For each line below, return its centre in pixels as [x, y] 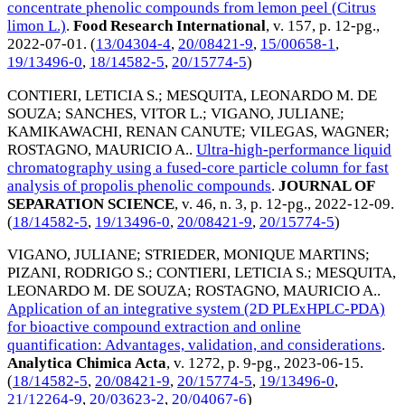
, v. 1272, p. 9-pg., [225, 363]
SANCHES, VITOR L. [134, 113]
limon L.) [37, 25]
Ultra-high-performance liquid [294, 149]
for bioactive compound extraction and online [154, 327]
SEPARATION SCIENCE [91, 203]
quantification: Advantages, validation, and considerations [194, 345]
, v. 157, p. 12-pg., [323, 25]
